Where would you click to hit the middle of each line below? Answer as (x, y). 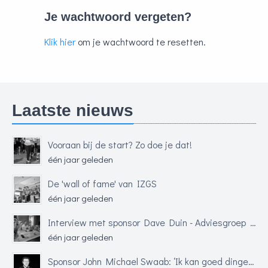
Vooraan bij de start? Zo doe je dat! (120, 144)
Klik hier (60, 42)
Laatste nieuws (73, 110)
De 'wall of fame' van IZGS (102, 183)
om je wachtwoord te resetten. (141, 42)
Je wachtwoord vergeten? (118, 17)
